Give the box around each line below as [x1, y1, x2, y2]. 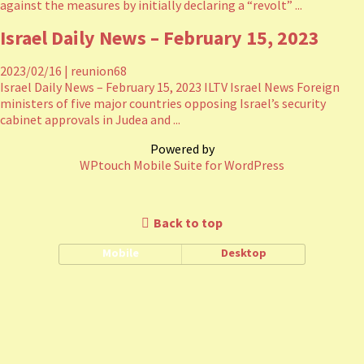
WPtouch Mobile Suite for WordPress [80, 157, 284, 173]
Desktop [220, 245, 266, 260]
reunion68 [68, 63, 127, 79]
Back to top [154, 214, 223, 231]
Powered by [149, 141, 214, 157]
